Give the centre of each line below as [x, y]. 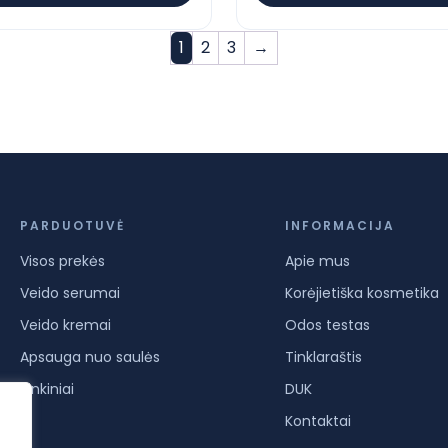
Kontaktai [317, 421]
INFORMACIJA [339, 226]
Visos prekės [62, 261]
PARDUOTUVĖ [72, 226]
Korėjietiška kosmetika [361, 293]
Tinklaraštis [323, 357]
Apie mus [317, 261]
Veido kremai [65, 325]
